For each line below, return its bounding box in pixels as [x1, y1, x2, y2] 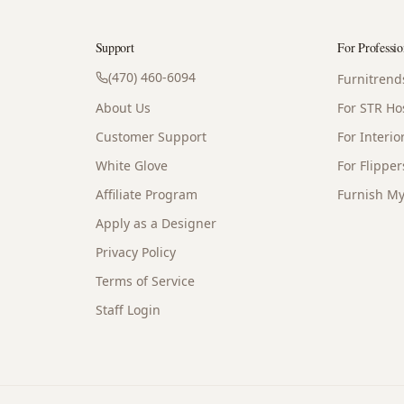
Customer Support [95, 128, 207, 145]
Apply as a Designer [95, 215, 216, 232]
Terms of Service [95, 272, 195, 289]
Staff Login [95, 301, 161, 318]
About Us [95, 99, 151, 116]
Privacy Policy [95, 243, 176, 261]
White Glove [95, 157, 168, 174]
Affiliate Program [95, 186, 197, 203]
